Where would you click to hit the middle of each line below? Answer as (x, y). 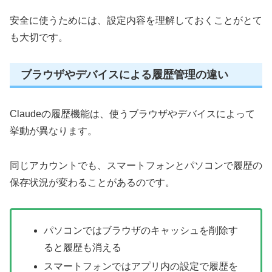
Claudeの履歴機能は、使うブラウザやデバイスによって (132, 114)
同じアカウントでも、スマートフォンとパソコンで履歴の (136, 165)
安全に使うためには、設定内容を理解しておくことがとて (136, 20)
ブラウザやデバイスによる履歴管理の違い (124, 74)
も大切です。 (39, 37)
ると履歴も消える (83, 247)
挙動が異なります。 (53, 131)
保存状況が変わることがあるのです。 (92, 182)
